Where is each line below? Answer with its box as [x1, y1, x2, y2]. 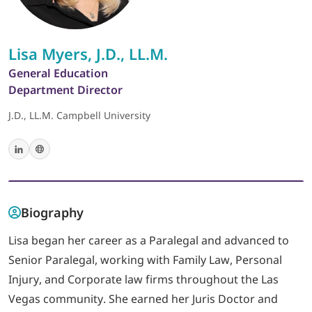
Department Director [8, 82, 123, 97]
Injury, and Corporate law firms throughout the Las [8, 272, 279, 287]
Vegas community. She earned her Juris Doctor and [8, 291, 278, 306]
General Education [8, 65, 108, 81]
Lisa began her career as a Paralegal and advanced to [8, 233, 289, 248]
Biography [21, 204, 84, 221]
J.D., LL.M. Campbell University [8, 109, 150, 122]
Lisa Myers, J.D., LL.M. [8, 43, 168, 64]
